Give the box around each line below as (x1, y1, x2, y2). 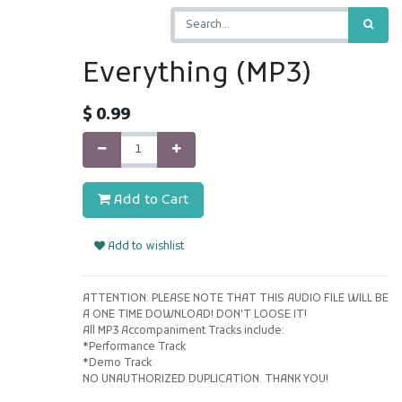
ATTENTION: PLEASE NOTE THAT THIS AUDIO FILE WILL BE (82, 292, 389, 306)
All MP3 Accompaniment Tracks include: (82, 324, 284, 338)
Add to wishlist (104, 240, 184, 254)
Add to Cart (109, 191, 188, 209)
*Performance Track (82, 340, 186, 354)
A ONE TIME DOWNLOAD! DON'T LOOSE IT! (82, 308, 307, 322)
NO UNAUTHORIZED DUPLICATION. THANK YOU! (82, 372, 328, 387)
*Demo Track (82, 356, 152, 371)
